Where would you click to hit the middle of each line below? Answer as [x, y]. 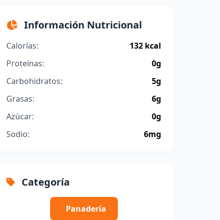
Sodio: [18, 134]
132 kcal [145, 46]
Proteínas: [26, 64]
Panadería [86, 209]
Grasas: [21, 99]
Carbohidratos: [35, 81]
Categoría [45, 182]
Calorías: [23, 46]
